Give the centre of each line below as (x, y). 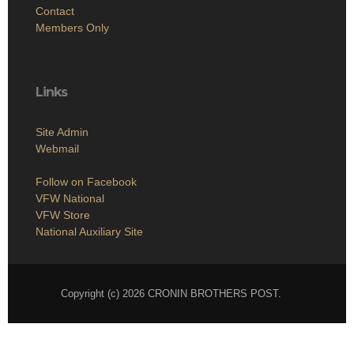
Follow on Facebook (86, 182)
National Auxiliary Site (89, 232)
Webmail (57, 149)
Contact (55, 11)
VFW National (70, 199)
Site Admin (62, 132)
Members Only (72, 28)
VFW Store (63, 215)
